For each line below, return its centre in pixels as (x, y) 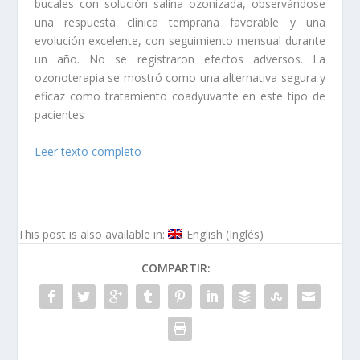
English (204, 234)
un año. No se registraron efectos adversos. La (180, 59)
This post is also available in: (93, 234)
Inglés (244, 234)
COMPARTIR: (176, 268)
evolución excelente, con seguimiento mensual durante (180, 41)
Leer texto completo (88, 151)
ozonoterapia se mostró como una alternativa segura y (180, 78)
